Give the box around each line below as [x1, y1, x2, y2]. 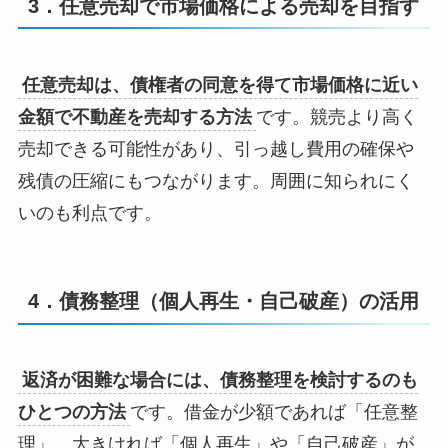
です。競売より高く [255, 106, 418, 127]
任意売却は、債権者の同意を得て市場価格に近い [21, 74, 418, 95]
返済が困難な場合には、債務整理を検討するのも [21, 370, 418, 391]
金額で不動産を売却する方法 [17, 106, 252, 127]
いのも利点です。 [17, 202, 162, 223]
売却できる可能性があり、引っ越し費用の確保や [17, 138, 414, 159]
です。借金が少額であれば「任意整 [129, 402, 418, 423]
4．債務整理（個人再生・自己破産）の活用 [27, 290, 419, 313]
